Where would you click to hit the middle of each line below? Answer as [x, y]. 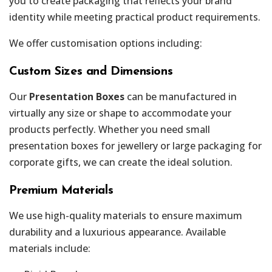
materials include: [50, 248]
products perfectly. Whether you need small [110, 129]
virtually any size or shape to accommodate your [120, 113]
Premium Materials [61, 190]
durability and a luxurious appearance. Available [117, 232]
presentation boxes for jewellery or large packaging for [135, 145]
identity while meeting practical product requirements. [135, 17]
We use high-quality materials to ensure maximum [126, 215]
